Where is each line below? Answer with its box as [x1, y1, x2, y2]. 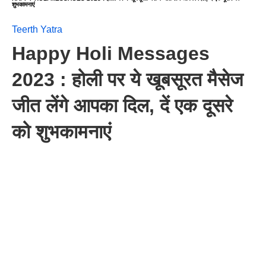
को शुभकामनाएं [12, 121, 111, 142]
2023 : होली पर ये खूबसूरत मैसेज [12, 69, 243, 90]
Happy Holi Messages [12, 43, 210, 64]
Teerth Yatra [12, 24, 62, 34]
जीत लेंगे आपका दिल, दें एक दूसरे [12, 95, 233, 116]
